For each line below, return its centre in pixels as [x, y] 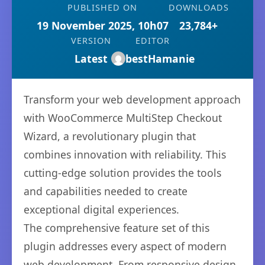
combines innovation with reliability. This [125, 154]
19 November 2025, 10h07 [102, 25]
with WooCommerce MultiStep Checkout [123, 118]
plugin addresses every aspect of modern [125, 246]
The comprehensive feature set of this [117, 228]
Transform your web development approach [132, 99]
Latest [91, 59]
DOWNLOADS [198, 7]
